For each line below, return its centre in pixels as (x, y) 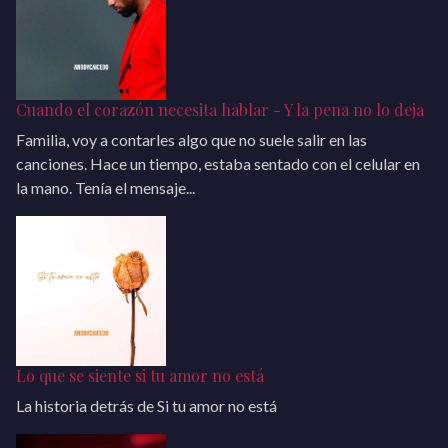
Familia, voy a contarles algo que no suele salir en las (191, 139)
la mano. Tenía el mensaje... (105, 187)
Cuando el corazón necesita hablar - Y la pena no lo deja (220, 109)
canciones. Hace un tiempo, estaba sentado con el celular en (218, 163)
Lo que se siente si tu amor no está (140, 375)
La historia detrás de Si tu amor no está (146, 405)
